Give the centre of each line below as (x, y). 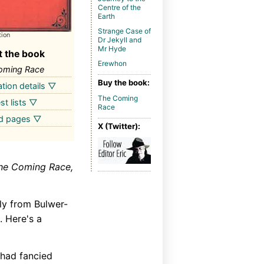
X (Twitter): (119, 126)
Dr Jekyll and (120, 39)
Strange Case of (124, 31)
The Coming (118, 98)
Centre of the (119, 8)
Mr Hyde (112, 48)
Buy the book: (124, 83)
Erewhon (112, 63)
